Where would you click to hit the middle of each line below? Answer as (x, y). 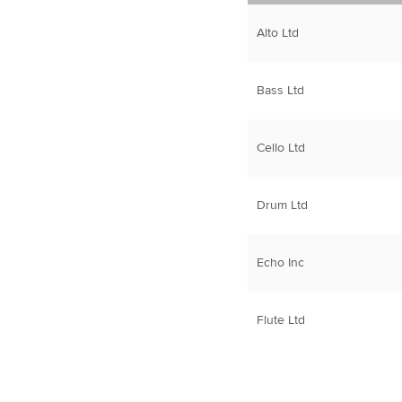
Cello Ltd (280, 148)
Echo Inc (280, 263)
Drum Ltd (282, 205)
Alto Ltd (277, 33)
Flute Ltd (280, 320)
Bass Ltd (280, 91)
